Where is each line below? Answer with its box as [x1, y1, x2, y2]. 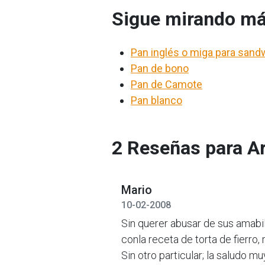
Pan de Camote [131, 78, 202, 91]
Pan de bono [131, 62, 189, 75]
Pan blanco [131, 94, 182, 106]
